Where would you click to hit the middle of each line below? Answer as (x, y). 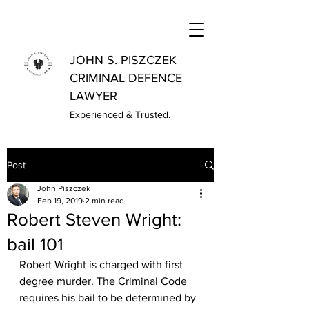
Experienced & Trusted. (120, 114)
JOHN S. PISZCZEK (123, 60)
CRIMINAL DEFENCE (126, 78)
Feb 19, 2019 (60, 201)
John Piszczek (64, 188)
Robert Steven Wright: (94, 219)
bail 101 (35, 244)
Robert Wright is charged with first (102, 265)
